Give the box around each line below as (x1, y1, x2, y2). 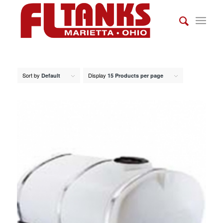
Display (88, 71, 108, 79)
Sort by (22, 71, 41, 79)
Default (41, 72, 60, 79)
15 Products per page (107, 72, 163, 79)
